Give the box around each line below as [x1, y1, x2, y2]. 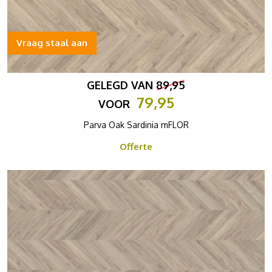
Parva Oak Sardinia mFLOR [83, 120, 189, 130]
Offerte [120, 141, 152, 152]
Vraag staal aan [16, 37, 87, 49]
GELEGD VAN [87, 78, 156, 92]
